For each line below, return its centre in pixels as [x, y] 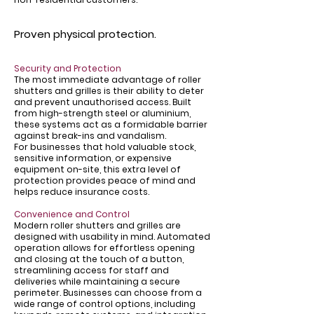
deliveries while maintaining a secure [97, 281]
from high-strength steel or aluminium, [102, 113]
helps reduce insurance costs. [82, 192]
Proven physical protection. [85, 34]
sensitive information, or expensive [93, 158]
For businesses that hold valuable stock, [105, 147]
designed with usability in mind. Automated [112, 237]
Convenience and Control [72, 214]
